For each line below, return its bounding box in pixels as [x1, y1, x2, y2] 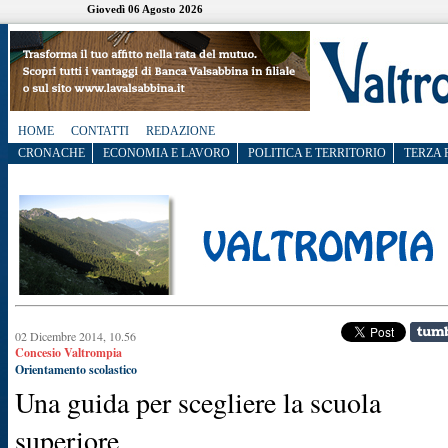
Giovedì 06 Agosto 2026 [87, 3, 204, 15]
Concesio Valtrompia [15, 344, 122, 361]
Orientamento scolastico [15, 361, 137, 378]
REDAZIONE [146, 123, 215, 138]
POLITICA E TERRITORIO [248, 146, 386, 160]
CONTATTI [71, 123, 129, 138]
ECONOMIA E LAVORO [103, 146, 230, 160]
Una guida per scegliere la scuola [15, 383, 381, 421]
